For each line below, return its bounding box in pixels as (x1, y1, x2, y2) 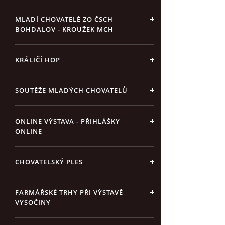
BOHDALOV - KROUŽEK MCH (15, 25, 114, 34)
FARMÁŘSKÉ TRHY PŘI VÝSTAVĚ (15, 188, 123, 197)
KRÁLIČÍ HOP (15, 55, 60, 64)
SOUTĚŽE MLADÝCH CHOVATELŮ (15, 86, 128, 95)
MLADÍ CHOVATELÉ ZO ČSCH (15, 15, 113, 24)
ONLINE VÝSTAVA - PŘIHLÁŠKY (15, 117, 120, 126)
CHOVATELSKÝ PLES (15, 157, 83, 166)
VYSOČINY (15, 198, 51, 207)
